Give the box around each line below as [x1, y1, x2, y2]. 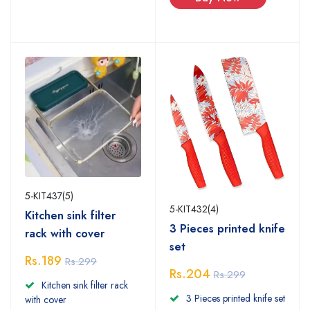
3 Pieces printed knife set [185, 291, 285, 305]
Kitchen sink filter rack [42, 278, 128, 293]
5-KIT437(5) [25, 189, 73, 203]
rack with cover [25, 226, 104, 242]
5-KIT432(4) [169, 201, 219, 216]
